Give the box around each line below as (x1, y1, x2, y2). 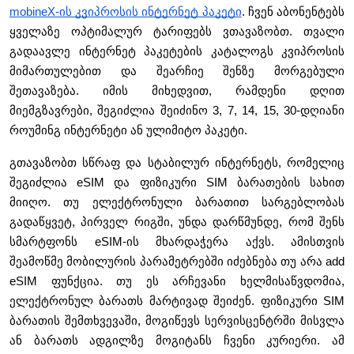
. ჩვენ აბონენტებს (241, 6, 345, 19)
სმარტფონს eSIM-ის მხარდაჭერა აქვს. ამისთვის (9, 235, 345, 249)
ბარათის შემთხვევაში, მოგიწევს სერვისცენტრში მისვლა (9, 314, 345, 328)
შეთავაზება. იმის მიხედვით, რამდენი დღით (9, 85, 345, 98)
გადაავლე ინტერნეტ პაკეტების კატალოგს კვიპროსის (9, 45, 345, 58)
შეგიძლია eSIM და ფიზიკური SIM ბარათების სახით (9, 176, 345, 190)
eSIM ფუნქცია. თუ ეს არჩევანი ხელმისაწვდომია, (9, 275, 345, 288)
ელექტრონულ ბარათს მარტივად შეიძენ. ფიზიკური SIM (9, 295, 345, 308)
